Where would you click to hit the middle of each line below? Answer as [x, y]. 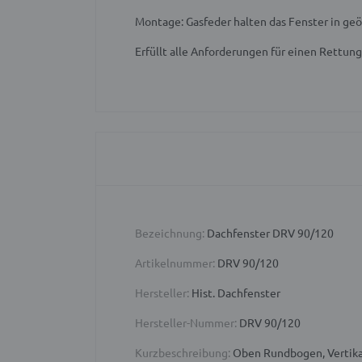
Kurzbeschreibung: [183, 353]
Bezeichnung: [170, 233]
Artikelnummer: [175, 263]
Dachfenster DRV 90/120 [269, 233]
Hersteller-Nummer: [186, 323]
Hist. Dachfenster [235, 293]
